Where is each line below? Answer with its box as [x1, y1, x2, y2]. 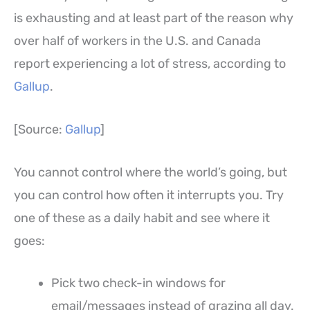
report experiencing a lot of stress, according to [14, 55, 286, 71]
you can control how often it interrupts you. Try [14, 187, 284, 203]
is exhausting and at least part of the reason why [14, 10, 293, 26]
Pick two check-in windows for [51, 275, 226, 291]
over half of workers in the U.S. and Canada [14, 33, 261, 48]
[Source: [14, 121, 65, 137]
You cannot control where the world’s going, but [14, 164, 287, 180]
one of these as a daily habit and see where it [14, 210, 270, 226]
